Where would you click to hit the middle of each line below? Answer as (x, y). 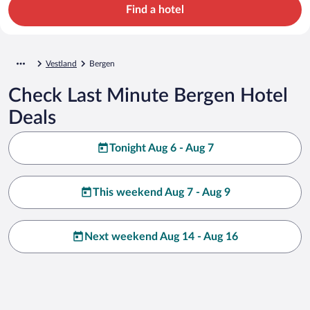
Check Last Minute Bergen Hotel (148, 95)
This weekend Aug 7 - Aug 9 (161, 192)
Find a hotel (155, 9)
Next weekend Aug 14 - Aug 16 (161, 236)
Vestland (61, 63)
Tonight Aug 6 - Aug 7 (161, 148)
